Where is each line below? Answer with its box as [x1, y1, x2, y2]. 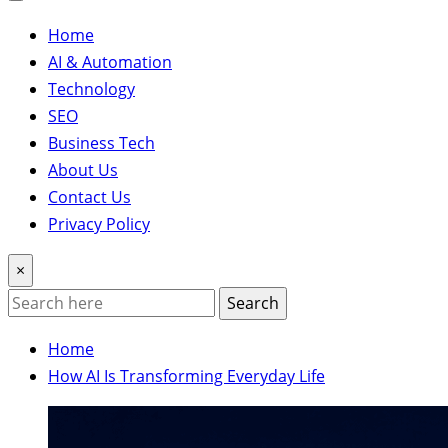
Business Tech [48, 131, 155, 154]
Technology [48, 77, 135, 100]
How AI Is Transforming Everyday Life [48, 364, 325, 387]
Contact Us [48, 185, 131, 208]
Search [227, 291, 279, 314]
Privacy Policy [48, 212, 150, 235]
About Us [48, 158, 118, 181]
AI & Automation [48, 50, 172, 73]
